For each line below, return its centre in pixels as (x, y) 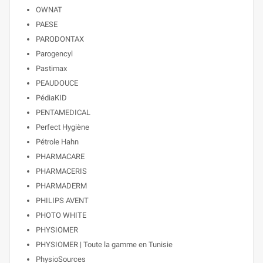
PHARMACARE (60, 156)
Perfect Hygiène (63, 127)
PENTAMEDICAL (63, 112)
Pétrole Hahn (57, 142)
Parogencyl (54, 54)
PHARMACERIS (61, 171)
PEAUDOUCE (57, 83)
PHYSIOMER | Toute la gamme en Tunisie (104, 245)
